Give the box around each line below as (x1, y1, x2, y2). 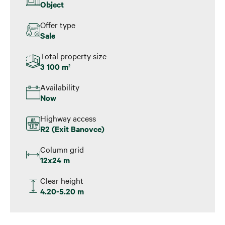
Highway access (40, 112, 96, 124)
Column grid (40, 143, 84, 155)
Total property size (40, 50, 106, 61)
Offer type (40, 19, 75, 30)
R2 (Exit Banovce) (40, 123, 104, 134)
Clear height (40, 174, 83, 186)
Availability (40, 81, 79, 92)
